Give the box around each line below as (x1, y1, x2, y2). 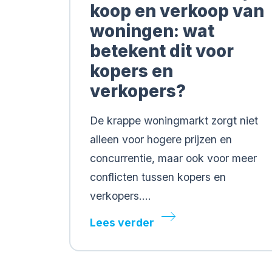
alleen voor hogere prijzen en (90, 133, 232, 146)
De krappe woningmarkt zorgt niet (90, 114, 258, 127)
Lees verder (90, 216, 154, 229)
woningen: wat (90, 21, 214, 41)
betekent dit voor (90, 41, 234, 61)
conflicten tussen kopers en (90, 171, 226, 183)
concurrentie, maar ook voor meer (90, 152, 257, 165)
